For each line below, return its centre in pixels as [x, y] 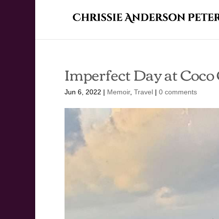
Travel [143, 92]
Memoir [119, 92]
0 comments [178, 92]
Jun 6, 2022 [83, 92]
